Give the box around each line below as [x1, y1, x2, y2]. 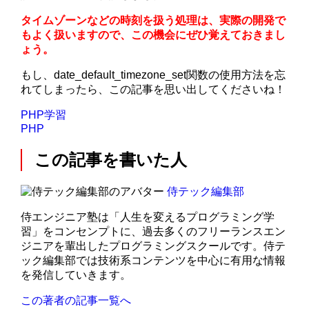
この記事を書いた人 [34, 150, 188, 170]
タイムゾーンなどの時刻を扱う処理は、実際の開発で [21, 14, 286, 27]
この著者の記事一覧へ [21, 295, 132, 307]
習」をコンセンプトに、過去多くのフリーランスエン [21, 226, 286, 238]
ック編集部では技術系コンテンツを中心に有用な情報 [21, 255, 286, 267]
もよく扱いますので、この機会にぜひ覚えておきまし [21, 29, 286, 41]
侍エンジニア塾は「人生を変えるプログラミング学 [21, 211, 275, 223]
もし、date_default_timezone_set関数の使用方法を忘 [21, 69, 286, 81]
